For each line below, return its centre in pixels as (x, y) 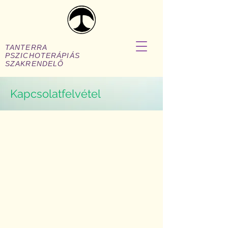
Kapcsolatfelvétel (55, 94)
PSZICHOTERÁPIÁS (42, 55)
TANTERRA (29, 47)
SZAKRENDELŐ (35, 64)
